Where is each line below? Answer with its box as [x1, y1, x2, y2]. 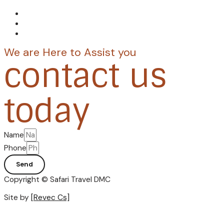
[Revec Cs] [31, 192, 69, 202]
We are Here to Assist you [4, 45, 136, 60]
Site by [4, 192, 31, 202]
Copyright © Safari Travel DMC [4, 174, 110, 185]
